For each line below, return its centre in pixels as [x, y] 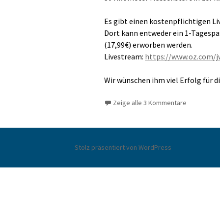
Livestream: [124, 56]
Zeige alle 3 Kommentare [150, 103]
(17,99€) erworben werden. [148, 45]
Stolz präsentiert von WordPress [123, 147]
